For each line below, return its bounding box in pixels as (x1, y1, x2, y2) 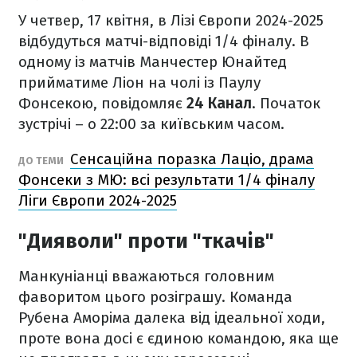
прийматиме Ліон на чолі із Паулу (18, 73, 261, 92)
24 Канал (186, 94, 252, 112)
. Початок (252, 94, 320, 112)
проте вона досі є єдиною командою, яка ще (18, 329, 339, 347)
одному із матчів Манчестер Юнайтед (18, 53, 287, 71)
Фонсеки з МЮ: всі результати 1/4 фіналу (18, 171, 315, 189)
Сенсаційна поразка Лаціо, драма (70, 150, 314, 168)
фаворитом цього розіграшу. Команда (18, 288, 292, 306)
